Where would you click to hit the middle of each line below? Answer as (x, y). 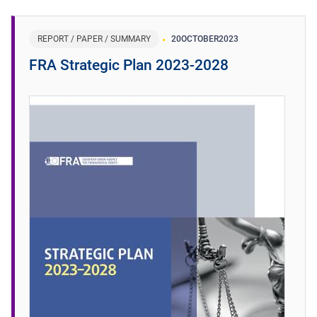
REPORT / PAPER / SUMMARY (94, 39)
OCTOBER (200, 39)
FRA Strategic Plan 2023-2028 (129, 65)
